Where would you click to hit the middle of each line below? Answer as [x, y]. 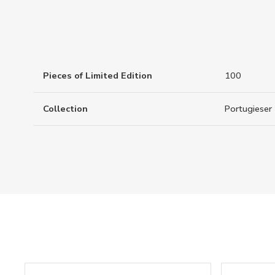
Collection [65, 109]
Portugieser [248, 109]
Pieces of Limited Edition [98, 76]
